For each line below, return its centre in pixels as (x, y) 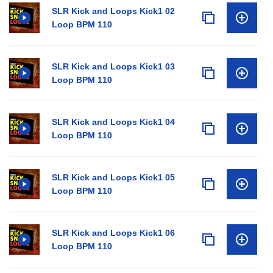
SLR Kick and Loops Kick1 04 (113, 122)
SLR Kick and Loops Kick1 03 (113, 66)
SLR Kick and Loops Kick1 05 (113, 177)
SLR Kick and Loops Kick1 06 (113, 233)
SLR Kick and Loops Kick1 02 (113, 11)
